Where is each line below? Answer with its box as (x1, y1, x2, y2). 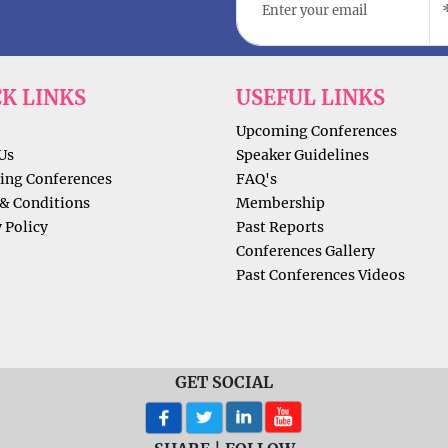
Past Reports (236, 218, 324, 237)
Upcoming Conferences (236, 122, 397, 141)
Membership (236, 194, 325, 213)
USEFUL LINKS (236, 85, 385, 111)
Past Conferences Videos (236, 266, 405, 285)
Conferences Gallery (236, 242, 375, 261)
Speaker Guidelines (236, 146, 369, 165)
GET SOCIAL (175, 371, 273, 392)
